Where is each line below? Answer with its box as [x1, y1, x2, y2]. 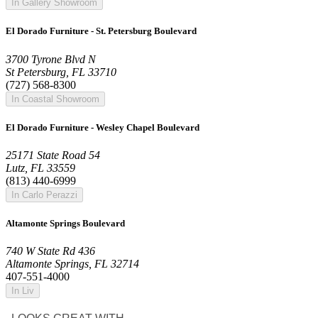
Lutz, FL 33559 [6, 161, 75, 174]
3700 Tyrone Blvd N [6, 53, 96, 65]
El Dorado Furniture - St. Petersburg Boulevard [6, 26, 197, 37]
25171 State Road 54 [6, 148, 100, 161]
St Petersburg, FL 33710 [6, 65, 116, 78]
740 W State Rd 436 [6, 245, 95, 258]
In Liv [11, 285, 34, 297]
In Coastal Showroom [11, 93, 99, 104]
